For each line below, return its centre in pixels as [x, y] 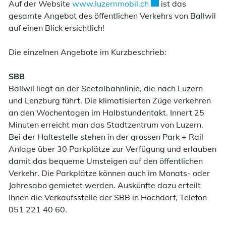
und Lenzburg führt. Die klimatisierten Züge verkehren [110, 101]
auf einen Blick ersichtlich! [56, 28]
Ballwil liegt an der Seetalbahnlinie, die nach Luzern [106, 89]
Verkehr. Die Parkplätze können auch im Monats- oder [109, 173]
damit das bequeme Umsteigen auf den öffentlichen [106, 161]
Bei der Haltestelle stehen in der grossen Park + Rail [106, 137]
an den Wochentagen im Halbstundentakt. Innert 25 [106, 113]
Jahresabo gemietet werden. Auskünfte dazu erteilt [105, 185]
